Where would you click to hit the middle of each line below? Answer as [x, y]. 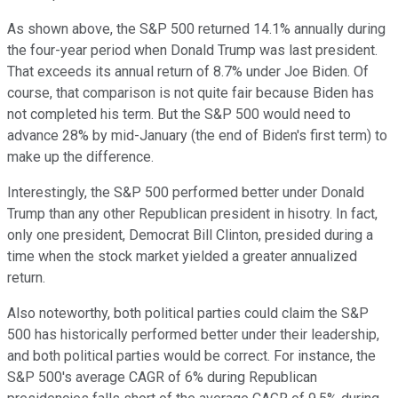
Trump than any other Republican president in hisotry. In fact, [192, 213]
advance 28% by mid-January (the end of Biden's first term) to [197, 135]
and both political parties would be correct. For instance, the [191, 355]
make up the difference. [80, 156]
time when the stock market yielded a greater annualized [182, 256]
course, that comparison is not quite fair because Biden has [191, 92]
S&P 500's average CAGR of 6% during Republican [162, 377]
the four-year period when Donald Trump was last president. [192, 50]
